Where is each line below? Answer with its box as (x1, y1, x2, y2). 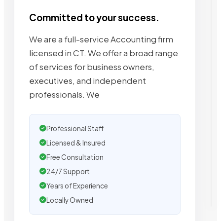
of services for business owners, (29, 61, 154, 72)
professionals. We (29, 89, 100, 100)
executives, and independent (29, 75, 146, 86)
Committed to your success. (29, 12, 159, 23)
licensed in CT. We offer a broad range (29, 47, 178, 58)
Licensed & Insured (46, 138, 106, 147)
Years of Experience (46, 181, 108, 190)
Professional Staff (46, 124, 104, 133)
